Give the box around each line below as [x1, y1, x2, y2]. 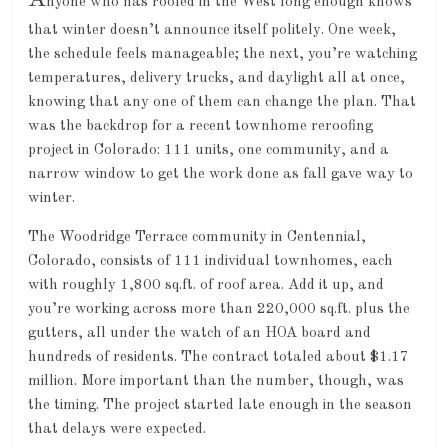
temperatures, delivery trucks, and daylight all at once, [28, 71, 406, 87]
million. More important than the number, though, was [28, 374, 405, 390]
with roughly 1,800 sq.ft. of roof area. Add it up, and [28, 278, 385, 294]
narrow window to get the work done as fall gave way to [28, 167, 414, 183]
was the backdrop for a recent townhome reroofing [28, 119, 374, 135]
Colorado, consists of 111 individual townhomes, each [28, 254, 394, 270]
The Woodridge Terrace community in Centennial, [28, 230, 367, 246]
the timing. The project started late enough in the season [28, 398, 413, 414]
